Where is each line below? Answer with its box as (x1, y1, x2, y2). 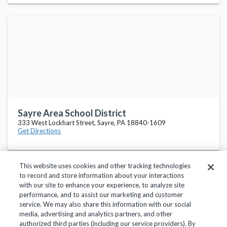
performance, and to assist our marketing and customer (19, 191, 183, 199)
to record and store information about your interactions (19, 171, 184, 179)
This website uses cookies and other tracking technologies (19, 162, 191, 170)
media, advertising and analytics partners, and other (19, 210, 173, 218)
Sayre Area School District (18, 107, 126, 119)
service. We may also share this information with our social (19, 200, 192, 208)
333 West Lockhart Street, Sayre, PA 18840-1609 (18, 119, 166, 127)
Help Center (148, 201, 188, 209)
